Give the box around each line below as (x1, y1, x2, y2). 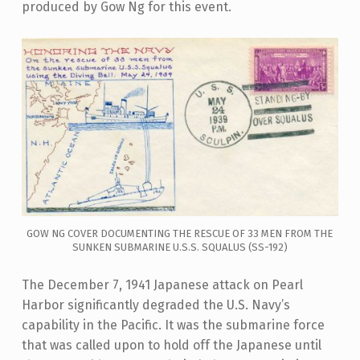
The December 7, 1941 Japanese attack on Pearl (21, 276, 303, 292)
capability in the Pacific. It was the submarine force (21, 317, 325, 333)
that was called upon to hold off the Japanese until (21, 337, 321, 353)
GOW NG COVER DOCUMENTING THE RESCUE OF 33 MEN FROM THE (27, 227, 333, 239)
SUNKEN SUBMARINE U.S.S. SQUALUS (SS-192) (72, 240, 288, 253)
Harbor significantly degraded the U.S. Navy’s (21, 297, 290, 313)
